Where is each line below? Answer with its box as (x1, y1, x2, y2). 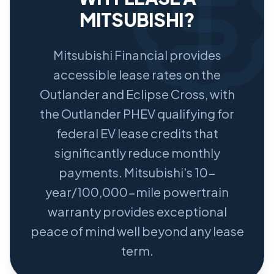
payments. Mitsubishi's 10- (58, 165, 216, 180)
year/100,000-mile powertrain (45, 184, 229, 200)
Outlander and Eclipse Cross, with (39, 86, 235, 102)
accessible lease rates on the (53, 67, 221, 83)
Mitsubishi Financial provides (53, 47, 221, 63)
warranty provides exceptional (47, 204, 227, 220)
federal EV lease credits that (56, 125, 218, 141)
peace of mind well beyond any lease (30, 223, 244, 239)
